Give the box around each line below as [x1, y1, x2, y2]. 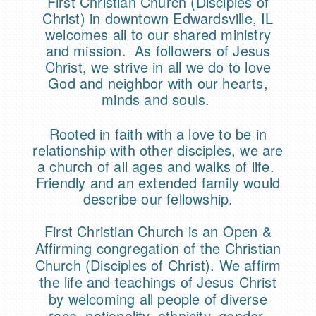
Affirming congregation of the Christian [35, 238, 281, 259]
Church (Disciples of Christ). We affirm [35, 255, 281, 276]
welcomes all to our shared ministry [44, 24, 271, 45]
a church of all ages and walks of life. [37, 156, 279, 177]
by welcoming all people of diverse [49, 288, 267, 310]
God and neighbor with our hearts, [48, 73, 268, 94]
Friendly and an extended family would [35, 172, 281, 193]
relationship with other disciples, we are [32, 140, 284, 161]
